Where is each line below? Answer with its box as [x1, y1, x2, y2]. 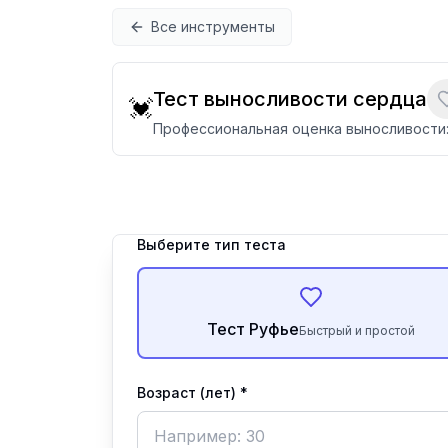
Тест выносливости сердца [153, 87, 427, 111]
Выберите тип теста [137, 236, 286, 253]
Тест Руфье [207, 319, 300, 339]
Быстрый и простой [299, 323, 416, 338]
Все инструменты [151, 18, 275, 35]
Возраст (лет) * [137, 384, 248, 401]
